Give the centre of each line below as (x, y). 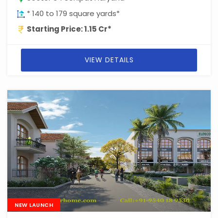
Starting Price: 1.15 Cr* (69, 29)
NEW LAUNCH (34, 205)
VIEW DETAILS (109, 60)
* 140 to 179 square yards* (72, 13)
